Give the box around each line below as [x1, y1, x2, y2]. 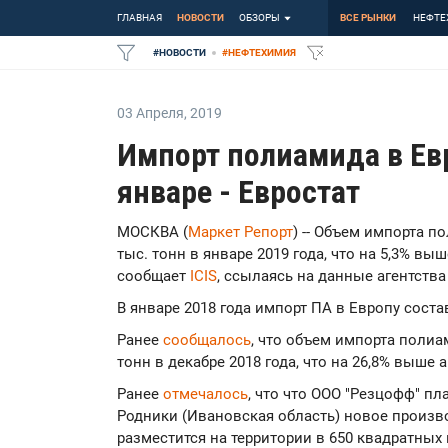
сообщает [117, 267, 190, 285]
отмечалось [163, 385, 248, 403]
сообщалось [163, 331, 251, 349]
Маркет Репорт [188, 223, 293, 241]
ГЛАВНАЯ [117, 12, 162, 23]
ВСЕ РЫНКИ [340, 12, 396, 23]
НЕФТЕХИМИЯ [228, 47, 296, 58]
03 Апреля [117, 105, 184, 121]
